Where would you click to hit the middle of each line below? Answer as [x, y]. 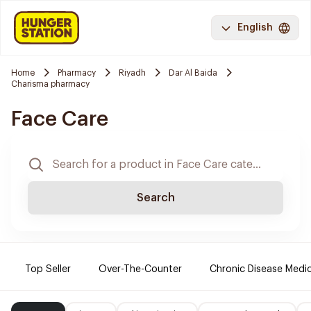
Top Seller [48, 269]
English [255, 28]
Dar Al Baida [193, 73]
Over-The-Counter [140, 269]
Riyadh [132, 73]
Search [155, 198]
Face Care [60, 119]
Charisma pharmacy [50, 84]
